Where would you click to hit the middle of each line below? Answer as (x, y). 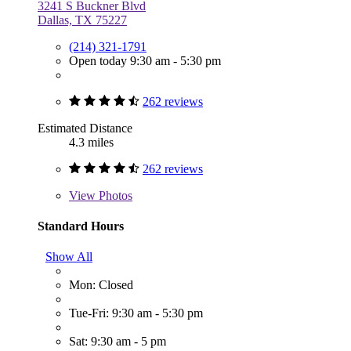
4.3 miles (91, 142)
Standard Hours (81, 226)
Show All (69, 257)
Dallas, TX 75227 (82, 20)
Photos (114, 195)
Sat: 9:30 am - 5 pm (118, 342)
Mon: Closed (101, 285)
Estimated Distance (85, 128)
